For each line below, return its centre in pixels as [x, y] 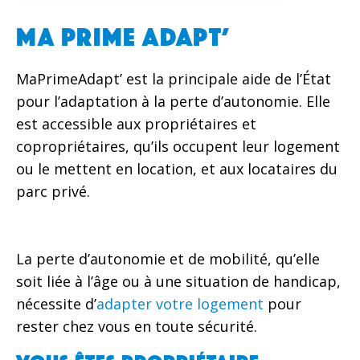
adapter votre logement [180, 304]
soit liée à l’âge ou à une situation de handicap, [178, 282]
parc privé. [53, 191]
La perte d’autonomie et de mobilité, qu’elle [168, 259]
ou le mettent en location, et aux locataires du [177, 168]
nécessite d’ [56, 304]
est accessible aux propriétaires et [136, 123]
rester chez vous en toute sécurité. [137, 327]
